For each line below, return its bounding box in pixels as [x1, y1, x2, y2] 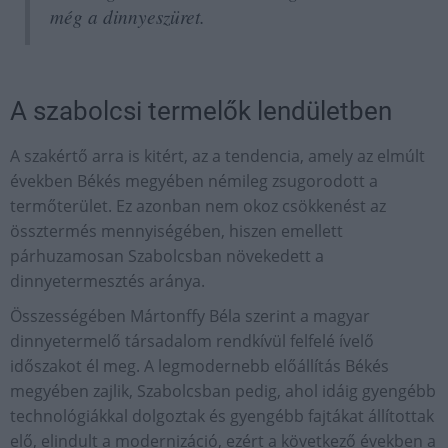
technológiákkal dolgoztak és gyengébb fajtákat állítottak [10, 405, 434, 427]
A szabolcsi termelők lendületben [10, 96, 392, 126]
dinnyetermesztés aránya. [10, 270, 205, 292]
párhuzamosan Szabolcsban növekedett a [10, 245, 324, 267]
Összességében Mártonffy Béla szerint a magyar [10, 305, 370, 327]
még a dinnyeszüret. [50, 3, 205, 29]
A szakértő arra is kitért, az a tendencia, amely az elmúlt [10, 145, 425, 167]
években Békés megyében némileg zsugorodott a [10, 170, 378, 192]
